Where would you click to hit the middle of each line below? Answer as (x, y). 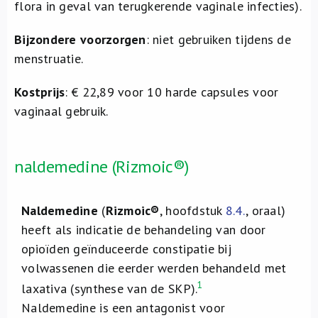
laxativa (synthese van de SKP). (110, 289)
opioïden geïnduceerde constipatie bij (126, 249)
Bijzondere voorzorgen (80, 39)
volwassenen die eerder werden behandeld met (154, 268)
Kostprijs (40, 92)
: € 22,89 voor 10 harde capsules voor (172, 92)
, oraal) (266, 210)
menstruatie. (49, 59)
